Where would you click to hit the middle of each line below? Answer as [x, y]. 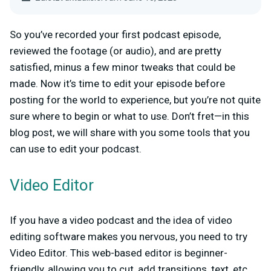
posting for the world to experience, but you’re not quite [135, 100]
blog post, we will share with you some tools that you [130, 132]
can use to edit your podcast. [77, 149]
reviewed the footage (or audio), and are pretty [116, 51]
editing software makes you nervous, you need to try [129, 237]
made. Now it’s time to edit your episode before [117, 83]
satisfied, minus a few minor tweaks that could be [122, 67]
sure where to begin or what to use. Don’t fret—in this [129, 116]
